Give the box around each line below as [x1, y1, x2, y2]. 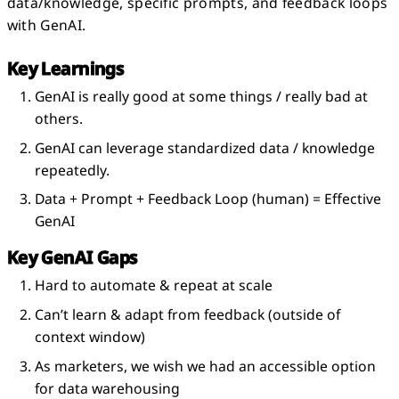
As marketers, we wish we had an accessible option [35, 355, 377, 376]
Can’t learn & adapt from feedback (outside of [35, 304, 341, 324]
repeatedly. [35, 159, 110, 180]
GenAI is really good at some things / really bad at [35, 85, 369, 106]
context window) [35, 326, 146, 346]
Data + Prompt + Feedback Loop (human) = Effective [35, 189, 382, 209]
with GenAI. [6, 15, 86, 36]
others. [35, 108, 84, 128]
